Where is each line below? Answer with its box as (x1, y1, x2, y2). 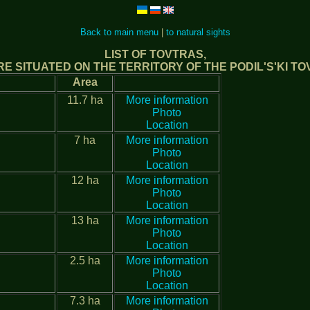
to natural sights (165, 27, 230, 37)
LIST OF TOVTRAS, (101, 48, 209, 60)
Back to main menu (80, 27, 158, 37)
